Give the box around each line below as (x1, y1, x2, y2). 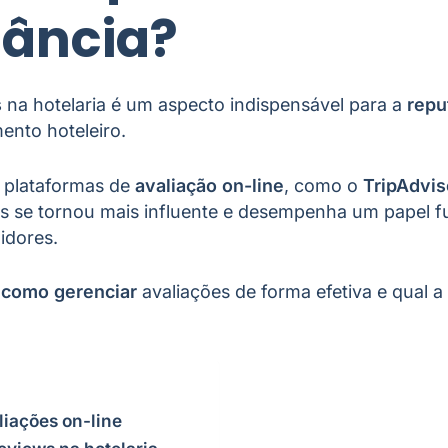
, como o (284, 174, 363, 196)
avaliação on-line (135, 174, 284, 196)
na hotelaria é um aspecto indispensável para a (2, 94, 407, 115)
